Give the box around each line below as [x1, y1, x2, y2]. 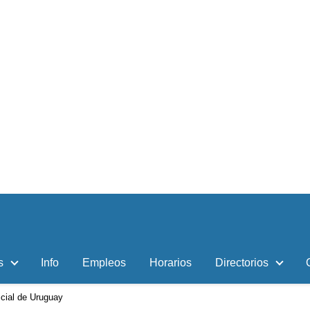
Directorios [215, 257, 268, 268]
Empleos [82, 257, 126, 268]
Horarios [149, 257, 192, 268]
